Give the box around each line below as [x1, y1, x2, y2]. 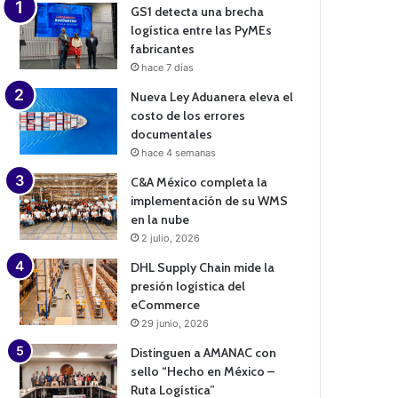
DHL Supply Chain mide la [131, 259, 275, 275]
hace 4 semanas [141, 146, 217, 159]
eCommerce [131, 296, 201, 313]
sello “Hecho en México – [131, 362, 275, 379]
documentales [131, 125, 213, 142]
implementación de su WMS [131, 192, 289, 209]
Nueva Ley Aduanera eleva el [131, 88, 294, 105]
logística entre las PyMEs [131, 21, 273, 38]
